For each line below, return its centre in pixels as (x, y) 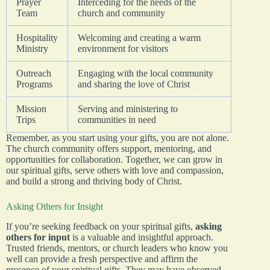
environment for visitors (123, 48)
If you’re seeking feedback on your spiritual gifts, (101, 226)
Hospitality (37, 37)
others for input (38, 237)
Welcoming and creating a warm (139, 37)
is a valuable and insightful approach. (142, 237)
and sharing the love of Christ (134, 84)
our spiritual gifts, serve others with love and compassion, (115, 170)
